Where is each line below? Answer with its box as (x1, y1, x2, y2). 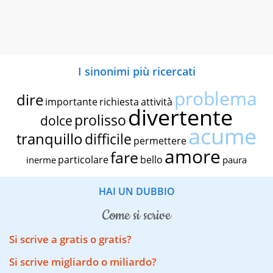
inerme (26, 153, 56, 166)
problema (174, 85, 257, 111)
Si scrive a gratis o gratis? (9, 232, 132, 247)
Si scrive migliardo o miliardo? (9, 255, 157, 269)
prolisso (74, 110, 126, 130)
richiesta (99, 94, 139, 108)
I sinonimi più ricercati (77, 63, 196, 79)
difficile (85, 129, 132, 149)
